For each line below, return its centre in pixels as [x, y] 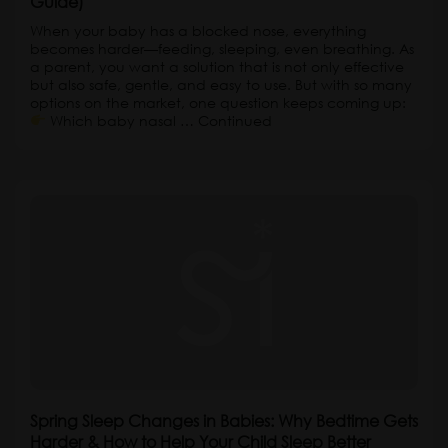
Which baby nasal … [121, 120]
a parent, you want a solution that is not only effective [217, 66]
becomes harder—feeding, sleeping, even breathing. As [222, 48]
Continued [234, 120]
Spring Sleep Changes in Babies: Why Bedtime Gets [224, 420]
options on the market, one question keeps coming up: [218, 102]
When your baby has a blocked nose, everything [198, 30]
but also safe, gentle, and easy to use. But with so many [221, 84]
